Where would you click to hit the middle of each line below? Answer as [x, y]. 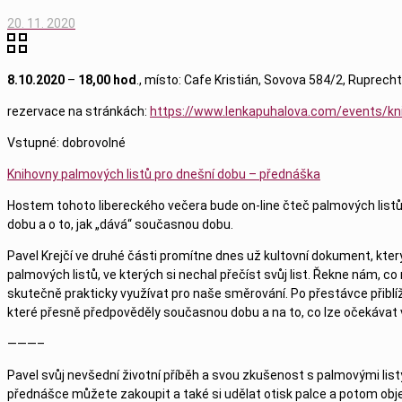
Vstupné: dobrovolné [66, 142]
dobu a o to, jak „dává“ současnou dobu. [120, 224]
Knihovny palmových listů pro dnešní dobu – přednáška [164, 174]
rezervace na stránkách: [79, 111]
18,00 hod [107, 79]
